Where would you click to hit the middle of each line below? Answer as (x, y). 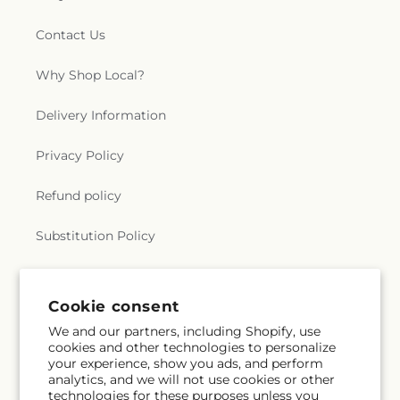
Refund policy (79, 196)
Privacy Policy (80, 155)
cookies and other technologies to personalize (192, 347)
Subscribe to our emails (126, 341)
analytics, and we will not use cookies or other (192, 379)
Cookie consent (114, 306)
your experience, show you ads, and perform (186, 363)
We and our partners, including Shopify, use (185, 331)
